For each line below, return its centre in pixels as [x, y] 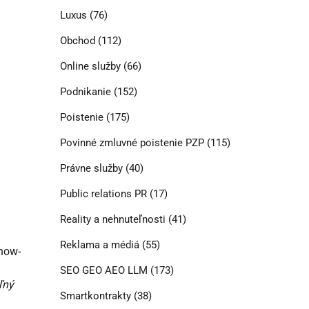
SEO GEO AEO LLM [103, 271]
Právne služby [91, 169]
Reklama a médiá [99, 245]
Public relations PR [103, 194]
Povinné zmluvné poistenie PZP [132, 143]
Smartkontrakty [95, 296]
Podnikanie [85, 92]
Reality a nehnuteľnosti [112, 220]
